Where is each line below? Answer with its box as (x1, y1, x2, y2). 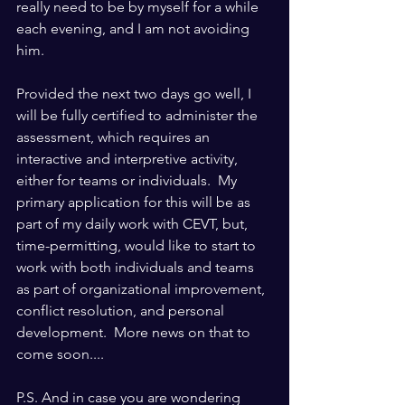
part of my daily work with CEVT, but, (16, 215, 251, 233)
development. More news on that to (16, 324, 254, 342)
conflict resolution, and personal (16, 302, 228, 320)
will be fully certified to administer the (16, 107, 261, 125)
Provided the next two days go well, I (16, 85, 255, 103)
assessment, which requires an (16, 128, 213, 146)
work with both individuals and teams (16, 259, 258, 277)
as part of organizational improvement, (16, 280, 268, 298)
